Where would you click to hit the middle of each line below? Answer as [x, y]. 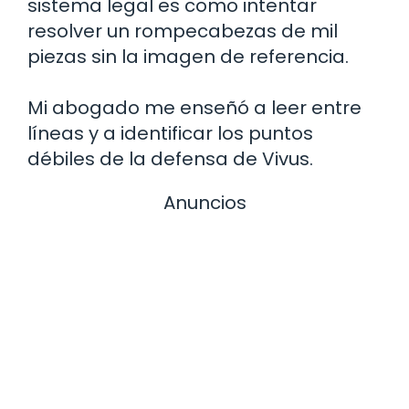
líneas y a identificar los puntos [170, 134]
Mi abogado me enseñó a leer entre [194, 108]
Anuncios [204, 203]
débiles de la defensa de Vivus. [170, 159]
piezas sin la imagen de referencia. [188, 57]
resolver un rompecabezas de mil [183, 31]
